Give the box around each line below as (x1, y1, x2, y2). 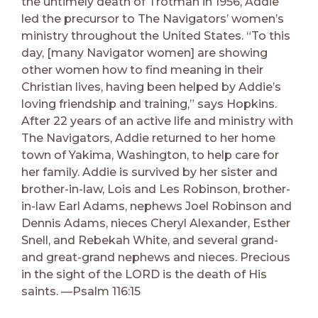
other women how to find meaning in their (21, 62, 263, 77)
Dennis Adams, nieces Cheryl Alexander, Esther (21, 216, 290, 230)
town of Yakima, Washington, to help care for (21, 148, 279, 162)
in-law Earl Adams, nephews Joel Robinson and (21, 199, 292, 213)
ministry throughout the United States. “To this (21, 28, 290, 43)
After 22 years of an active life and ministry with (21, 114, 293, 128)
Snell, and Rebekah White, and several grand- (21, 233, 278, 247)
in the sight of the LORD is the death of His (21, 267, 267, 281)
